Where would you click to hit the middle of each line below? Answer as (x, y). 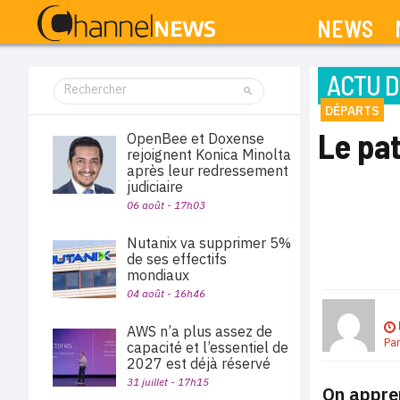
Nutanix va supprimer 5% (209, 243)
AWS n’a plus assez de (200, 331)
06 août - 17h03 (166, 205)
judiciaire (155, 187)
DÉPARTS (352, 111)
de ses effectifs (177, 259)
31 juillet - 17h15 (168, 382)
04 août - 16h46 (166, 293)
